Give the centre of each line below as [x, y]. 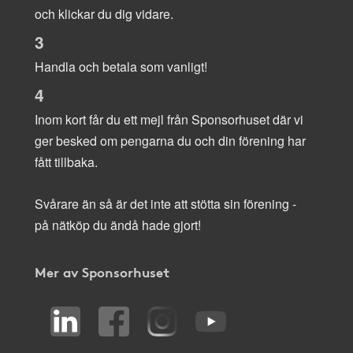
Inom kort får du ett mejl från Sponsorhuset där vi [169, 119]
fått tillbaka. [66, 162]
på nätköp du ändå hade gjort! [118, 225]
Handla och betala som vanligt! [121, 66]
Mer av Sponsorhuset [102, 271]
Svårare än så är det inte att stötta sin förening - [165, 203]
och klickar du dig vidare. [104, 13]
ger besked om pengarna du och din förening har [170, 140]
